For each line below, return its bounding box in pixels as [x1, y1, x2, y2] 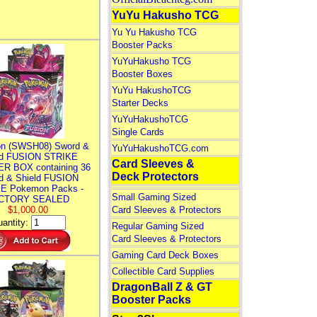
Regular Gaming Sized [111, 221, 204, 231]
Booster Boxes [111, 69, 173, 79]
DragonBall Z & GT [111, 281, 212, 293]
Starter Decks [111, 98, 168, 108]
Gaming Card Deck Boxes [111, 250, 219, 260]
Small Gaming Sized [111, 192, 196, 202]
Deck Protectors [111, 171, 199, 183]
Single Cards [111, 127, 164, 137]
